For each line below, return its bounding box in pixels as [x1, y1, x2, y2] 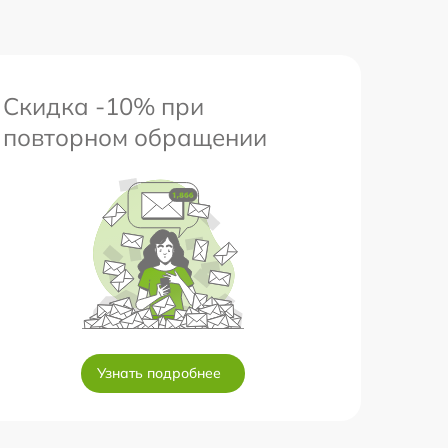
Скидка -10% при [3, 91, 204, 121]
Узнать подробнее [97, 364, 221, 382]
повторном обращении [3, 122, 267, 152]
